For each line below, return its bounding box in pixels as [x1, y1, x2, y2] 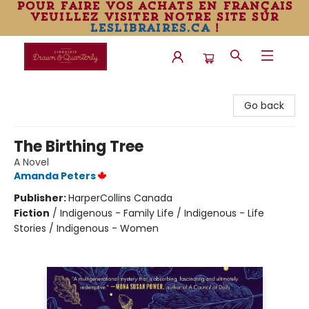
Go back [244, 99, 284, 112]
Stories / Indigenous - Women [14, 221, 159, 235]
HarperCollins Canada [68, 191, 172, 205]
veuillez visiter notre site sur [30, 10, 279, 23]
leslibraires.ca [89, 21, 210, 34]
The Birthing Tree [14, 136, 143, 157]
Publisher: [14, 191, 68, 205]
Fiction [14, 206, 50, 220]
